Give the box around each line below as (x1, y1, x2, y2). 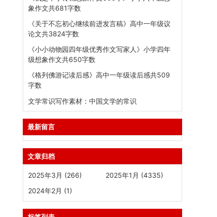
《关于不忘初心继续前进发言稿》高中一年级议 (28, 19, 171, 28)
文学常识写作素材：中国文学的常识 (28, 96, 137, 105)
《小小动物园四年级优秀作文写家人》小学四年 (28, 45, 171, 54)
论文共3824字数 (28, 29, 79, 38)
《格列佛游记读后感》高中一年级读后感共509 (28, 71, 170, 79)
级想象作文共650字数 (28, 55, 96, 64)
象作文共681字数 (28, 3, 81, 12)
